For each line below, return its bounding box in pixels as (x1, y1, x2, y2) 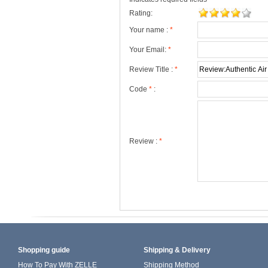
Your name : (129, 25, 170, 34)
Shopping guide (18, 245, 70, 254)
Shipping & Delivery (144, 245, 211, 254)
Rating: (129, 8, 153, 17)
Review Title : (129, 65, 175, 74)
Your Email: (129, 45, 168, 54)
